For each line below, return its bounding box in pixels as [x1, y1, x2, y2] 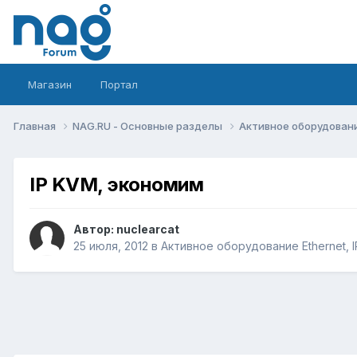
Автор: [73, 222, 116, 237]
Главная [14, 119, 58, 132]
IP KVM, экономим [29, 172, 204, 196]
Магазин [28, 78, 72, 91]
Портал [100, 78, 138, 91]
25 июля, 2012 [73, 239, 148, 253]
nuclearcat [116, 222, 179, 237]
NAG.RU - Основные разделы [73, 119, 225, 132]
